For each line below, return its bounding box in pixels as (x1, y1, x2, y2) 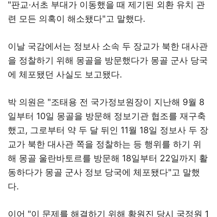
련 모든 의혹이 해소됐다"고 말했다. (8, 14, 145, 24)
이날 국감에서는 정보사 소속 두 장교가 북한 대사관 (8, 41, 208, 51)
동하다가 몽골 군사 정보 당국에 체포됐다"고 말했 (8, 167, 200, 177)
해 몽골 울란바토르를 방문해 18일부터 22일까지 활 (8, 153, 208, 163)
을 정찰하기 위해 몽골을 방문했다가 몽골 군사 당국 (8, 55, 208, 65)
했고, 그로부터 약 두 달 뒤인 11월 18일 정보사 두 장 (8, 125, 208, 135)
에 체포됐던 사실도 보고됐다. (8, 69, 122, 79)
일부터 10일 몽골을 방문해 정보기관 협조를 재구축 (8, 111, 206, 121)
